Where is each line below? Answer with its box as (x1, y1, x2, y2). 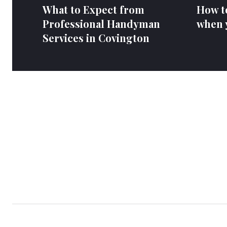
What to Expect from (43, 3, 144, 17)
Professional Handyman (43, 17, 160, 31)
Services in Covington (43, 31, 149, 45)
